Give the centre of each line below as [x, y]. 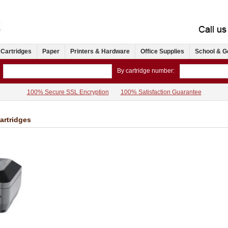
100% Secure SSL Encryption [68, 92]
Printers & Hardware [100, 52]
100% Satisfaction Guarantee [161, 92]
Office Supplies [162, 52]
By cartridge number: [146, 71]
